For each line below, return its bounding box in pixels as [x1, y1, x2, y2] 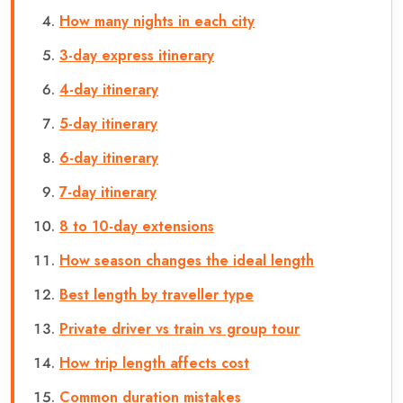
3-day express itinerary [59, 44, 214, 66]
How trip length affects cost [59, 352, 249, 373]
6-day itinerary [59, 147, 158, 168]
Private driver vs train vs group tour [59, 318, 300, 339]
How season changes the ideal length [59, 249, 314, 271]
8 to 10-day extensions [59, 215, 214, 237]
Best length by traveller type [59, 283, 254, 305]
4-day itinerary [59, 78, 158, 100]
